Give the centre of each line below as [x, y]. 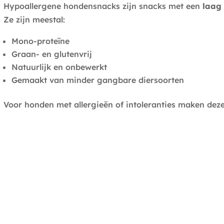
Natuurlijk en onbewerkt [59, 67]
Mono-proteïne [40, 41]
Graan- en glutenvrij [51, 54]
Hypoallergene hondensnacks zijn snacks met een [103, 6]
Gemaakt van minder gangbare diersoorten [97, 80]
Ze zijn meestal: [34, 20]
